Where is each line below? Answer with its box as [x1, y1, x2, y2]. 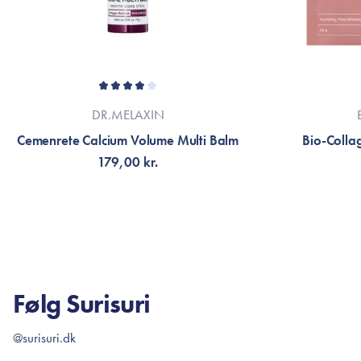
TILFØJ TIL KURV [85, 216, 171, 232]
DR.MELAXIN [91, 106, 164, 123]
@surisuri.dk [13, 329, 76, 346]
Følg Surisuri [13, 288, 151, 321]
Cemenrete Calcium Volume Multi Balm [16, 131, 239, 149]
